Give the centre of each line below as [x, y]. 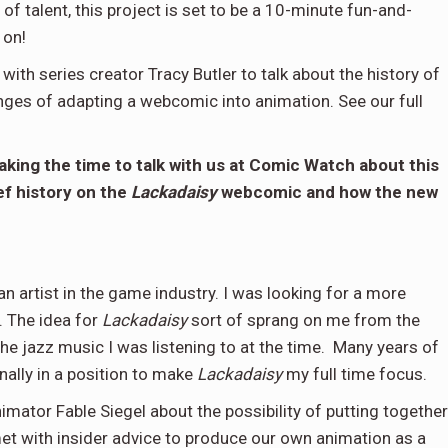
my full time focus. [354, 374]
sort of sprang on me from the [303, 320]
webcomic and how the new [327, 192]
